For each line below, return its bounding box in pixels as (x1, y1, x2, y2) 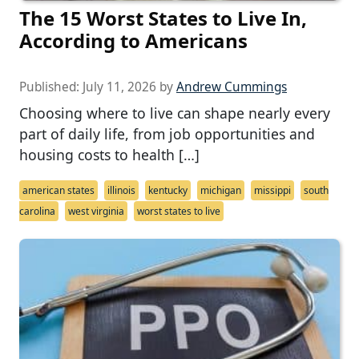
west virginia (68, 204, 124, 218)
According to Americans (19, 26, 248, 54)
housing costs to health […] (19, 144, 200, 164)
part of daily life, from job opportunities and (19, 123, 315, 143)
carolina (19, 204, 55, 218)
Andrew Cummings (176, 78, 287, 95)
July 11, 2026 (83, 78, 156, 95)
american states (22, 183, 95, 197)
